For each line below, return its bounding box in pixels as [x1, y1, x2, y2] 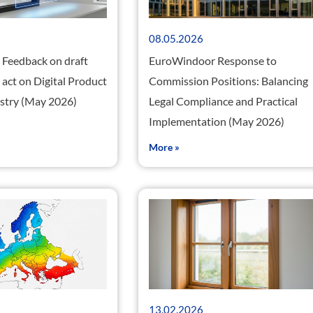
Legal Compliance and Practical [149, 94, 298, 108]
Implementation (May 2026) [149, 115, 285, 129]
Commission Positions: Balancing [149, 74, 309, 88]
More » [149, 141, 180, 154]
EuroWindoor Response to [149, 54, 277, 68]
